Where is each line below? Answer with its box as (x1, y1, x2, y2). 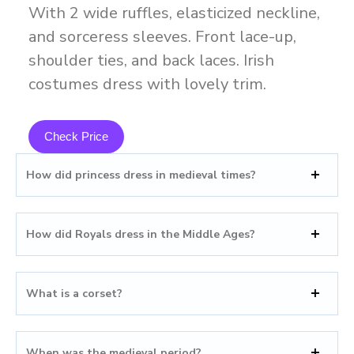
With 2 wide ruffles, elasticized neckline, (28, 2, 320, 24)
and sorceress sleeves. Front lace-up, (28, 25, 296, 47)
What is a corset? (26, 285, 122, 301)
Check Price (43, 129, 108, 143)
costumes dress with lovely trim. (28, 73, 266, 95)
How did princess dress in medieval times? (26, 167, 256, 183)
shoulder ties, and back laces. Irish (28, 49, 274, 71)
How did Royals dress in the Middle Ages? (26, 226, 255, 242)
